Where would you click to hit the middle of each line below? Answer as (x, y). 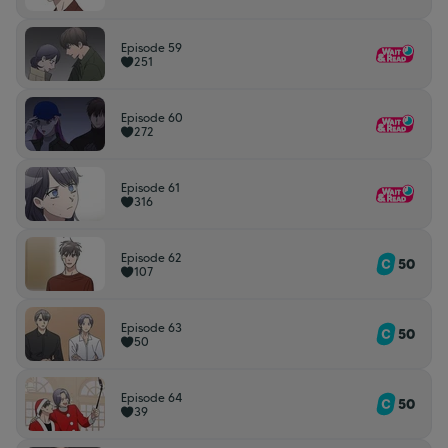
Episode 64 (152, 397)
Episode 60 (152, 117)
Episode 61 (150, 187)
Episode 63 (151, 327)
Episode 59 (151, 47)
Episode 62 (151, 257)
